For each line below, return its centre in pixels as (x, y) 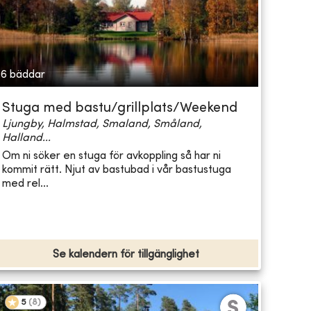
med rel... (25, 184)
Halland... (26, 138)
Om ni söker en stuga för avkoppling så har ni (111, 156)
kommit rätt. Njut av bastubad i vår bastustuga (116, 170)
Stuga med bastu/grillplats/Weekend (119, 109)
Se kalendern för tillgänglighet (126, 255)
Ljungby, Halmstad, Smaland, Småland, (102, 125)
